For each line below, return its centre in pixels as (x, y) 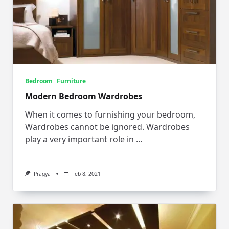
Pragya (42, 174)
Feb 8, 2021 (86, 174)
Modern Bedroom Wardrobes (84, 96)
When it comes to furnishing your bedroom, (110, 115)
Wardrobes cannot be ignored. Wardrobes (107, 127)
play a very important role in (79, 139)
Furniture (71, 81)
